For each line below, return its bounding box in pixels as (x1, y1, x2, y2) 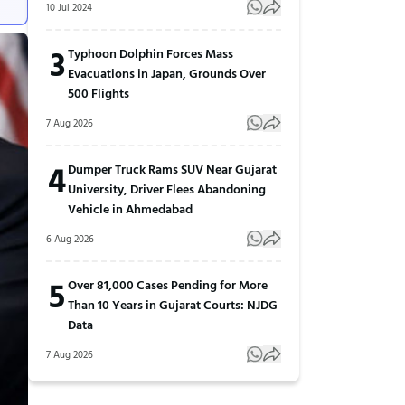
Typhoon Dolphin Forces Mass (68, 42, 233, 62)
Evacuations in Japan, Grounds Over (68, 62, 266, 82)
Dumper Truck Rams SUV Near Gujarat (68, 158, 277, 178)
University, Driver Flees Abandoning (68, 178, 266, 198)
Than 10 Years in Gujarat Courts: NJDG (68, 294, 278, 314)
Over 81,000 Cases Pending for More (68, 274, 268, 294)
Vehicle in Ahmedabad (68, 198, 193, 218)
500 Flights (68, 82, 129, 102)
